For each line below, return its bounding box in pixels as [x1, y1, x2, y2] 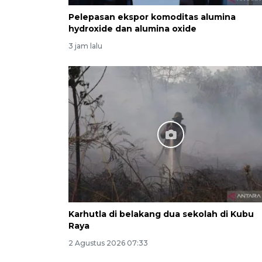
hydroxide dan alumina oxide [68, 23, 196, 35]
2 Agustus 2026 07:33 [68, 239, 148, 248]
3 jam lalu [68, 42, 102, 51]
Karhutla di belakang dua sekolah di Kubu [68, 209, 254, 220]
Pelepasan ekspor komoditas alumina [68, 12, 236, 23]
